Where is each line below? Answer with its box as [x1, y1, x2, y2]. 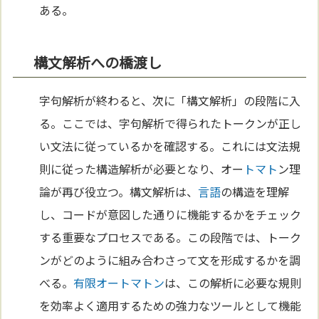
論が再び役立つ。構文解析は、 [39, 182, 199, 200]
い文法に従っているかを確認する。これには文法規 [39, 137, 301, 155]
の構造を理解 [221, 182, 290, 200]
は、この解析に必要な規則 [164, 273, 302, 291]
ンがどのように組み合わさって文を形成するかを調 [39, 251, 301, 268]
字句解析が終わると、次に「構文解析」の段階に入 [39, 91, 301, 109]
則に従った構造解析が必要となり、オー [39, 159, 244, 177]
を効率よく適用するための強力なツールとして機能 [39, 296, 302, 314]
